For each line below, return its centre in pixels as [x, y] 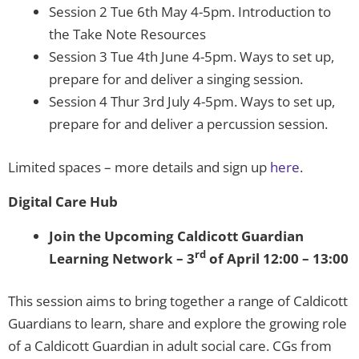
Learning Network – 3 [122, 258]
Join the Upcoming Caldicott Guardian [176, 236]
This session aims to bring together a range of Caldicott [178, 301]
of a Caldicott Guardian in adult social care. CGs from [170, 346]
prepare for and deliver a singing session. [176, 79]
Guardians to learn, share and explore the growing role [177, 324]
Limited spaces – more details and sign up [139, 167]
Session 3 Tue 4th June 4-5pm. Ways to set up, [192, 57]
